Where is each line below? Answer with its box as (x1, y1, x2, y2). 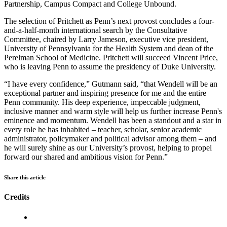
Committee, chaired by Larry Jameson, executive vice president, (4, 34, 208, 44)
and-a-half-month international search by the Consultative (4, 25, 187, 34)
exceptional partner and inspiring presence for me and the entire (4, 88, 206, 97)
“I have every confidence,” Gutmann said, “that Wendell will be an (4, 79, 217, 88)
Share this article (4, 174, 46, 180)
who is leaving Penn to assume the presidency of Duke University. (4, 62, 216, 71)
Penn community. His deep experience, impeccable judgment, (4, 97, 201, 106)
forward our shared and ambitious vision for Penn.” (4, 152, 168, 161)
